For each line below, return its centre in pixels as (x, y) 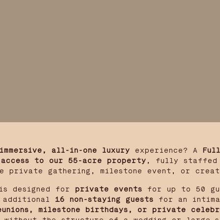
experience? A (166, 151)
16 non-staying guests (102, 200)
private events (109, 189)
